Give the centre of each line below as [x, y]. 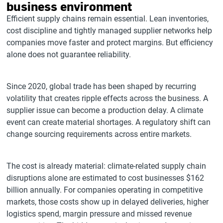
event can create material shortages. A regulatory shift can [109, 122]
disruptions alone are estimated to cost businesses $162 [106, 178]
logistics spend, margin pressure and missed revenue [99, 214]
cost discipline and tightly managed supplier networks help [110, 31]
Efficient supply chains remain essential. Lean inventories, [108, 19]
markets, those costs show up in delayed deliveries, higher [108, 202]
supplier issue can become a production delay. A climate [105, 110]
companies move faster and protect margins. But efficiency [110, 43]
